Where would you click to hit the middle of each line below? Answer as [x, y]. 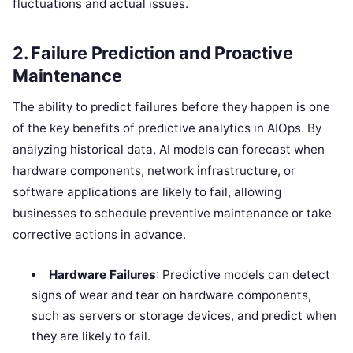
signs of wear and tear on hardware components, [172, 295]
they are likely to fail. [91, 336]
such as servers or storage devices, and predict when [184, 315]
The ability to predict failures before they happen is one [171, 106]
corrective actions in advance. [99, 234]
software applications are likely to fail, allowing [147, 191]
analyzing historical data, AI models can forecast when [169, 149]
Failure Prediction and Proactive [162, 52]
